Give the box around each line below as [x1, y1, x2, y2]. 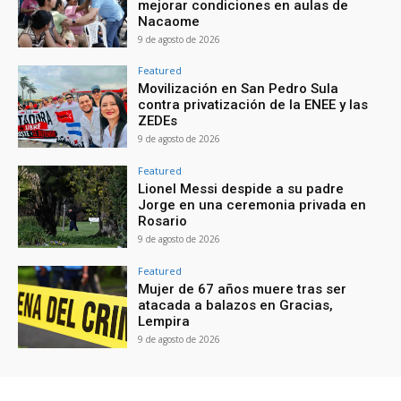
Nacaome [138, 13, 200, 30]
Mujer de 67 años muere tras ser [138, 280, 347, 297]
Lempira [138, 312, 191, 329]
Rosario [138, 213, 188, 230]
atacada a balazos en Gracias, [138, 296, 334, 313]
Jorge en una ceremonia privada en [138, 197, 367, 214]
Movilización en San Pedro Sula [138, 81, 339, 98]
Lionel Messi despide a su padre [138, 181, 345, 198]
